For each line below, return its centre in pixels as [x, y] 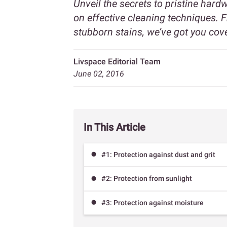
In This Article [115, 127]
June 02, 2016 [99, 74]
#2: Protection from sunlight [147, 179]
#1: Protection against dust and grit [158, 155]
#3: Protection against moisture [153, 202]
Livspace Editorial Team [117, 62]
